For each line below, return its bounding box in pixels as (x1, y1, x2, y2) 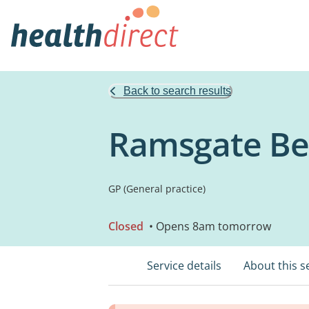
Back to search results (123, 85, 231, 97)
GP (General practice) (108, 182, 206, 195)
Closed (108, 219, 143, 234)
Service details (147, 258, 221, 273)
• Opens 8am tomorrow (146, 219, 271, 234)
